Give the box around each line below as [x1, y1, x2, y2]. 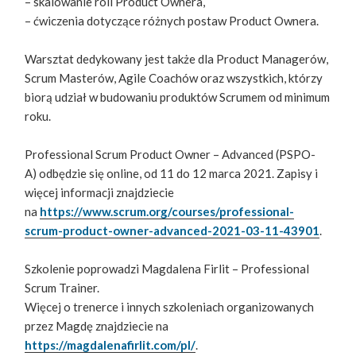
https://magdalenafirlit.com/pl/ [25, 338, 196, 353]
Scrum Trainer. [25, 281, 100, 296]
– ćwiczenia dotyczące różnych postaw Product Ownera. [25, 14, 319, 29]
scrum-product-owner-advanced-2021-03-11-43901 [25, 223, 320, 238]
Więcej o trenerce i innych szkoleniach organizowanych [25, 300, 315, 315]
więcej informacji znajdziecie [25, 185, 175, 200]
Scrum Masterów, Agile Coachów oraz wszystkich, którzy [25, 71, 323, 86]
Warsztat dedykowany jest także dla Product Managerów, [25, 52, 329, 67]
